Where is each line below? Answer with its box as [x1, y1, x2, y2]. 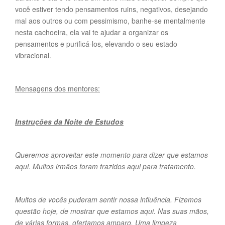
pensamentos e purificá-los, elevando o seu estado [15, 39, 177, 49]
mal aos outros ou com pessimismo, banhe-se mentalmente [15, 16, 205, 26]
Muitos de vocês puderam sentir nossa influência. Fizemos [15, 194, 201, 204]
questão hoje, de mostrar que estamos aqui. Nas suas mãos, [15, 206, 209, 216]
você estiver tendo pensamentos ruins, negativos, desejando [15, 4, 208, 14]
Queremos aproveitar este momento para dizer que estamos [15, 150, 208, 160]
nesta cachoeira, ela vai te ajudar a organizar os [15, 27, 168, 37]
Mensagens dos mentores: [15, 83, 100, 93]
